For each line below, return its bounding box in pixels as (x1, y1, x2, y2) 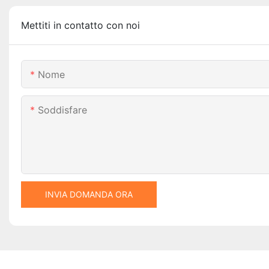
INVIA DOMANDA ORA (45, 189, 133, 200)
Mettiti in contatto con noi (21, 19, 140, 32)
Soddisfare (38, 104, 87, 116)
